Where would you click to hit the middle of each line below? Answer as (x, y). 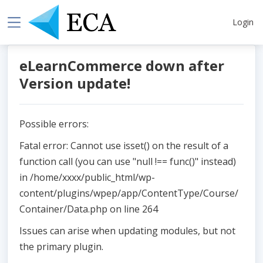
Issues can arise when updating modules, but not (127, 231)
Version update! (75, 83)
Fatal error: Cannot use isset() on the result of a (124, 146)
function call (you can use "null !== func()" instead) (128, 162)
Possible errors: (54, 124)
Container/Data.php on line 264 (89, 209)
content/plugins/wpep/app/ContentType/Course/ (129, 193)
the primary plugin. (61, 247)
